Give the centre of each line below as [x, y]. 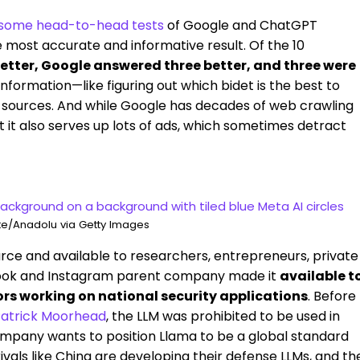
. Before [332, 296]
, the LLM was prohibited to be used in [223, 316]
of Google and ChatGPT [242, 25]
